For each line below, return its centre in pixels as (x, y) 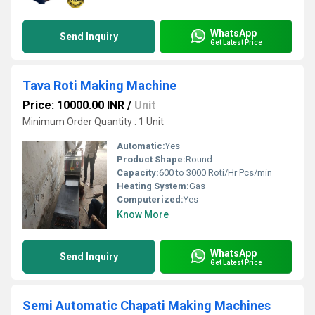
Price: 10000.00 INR (73, 105)
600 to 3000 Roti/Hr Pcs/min (216, 173)
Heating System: (153, 186)
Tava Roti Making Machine (99, 85)
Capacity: (138, 173)
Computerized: (150, 199)
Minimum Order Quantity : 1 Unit (93, 122)
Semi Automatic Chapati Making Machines (147, 306)
